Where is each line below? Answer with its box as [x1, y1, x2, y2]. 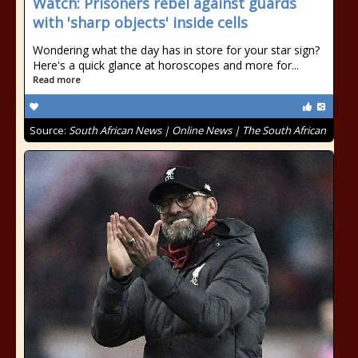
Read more [33, 74, 81, 86]
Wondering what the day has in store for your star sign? [33, 42, 320, 58]
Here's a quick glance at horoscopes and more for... [33, 58, 299, 73]
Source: [30, 123, 69, 137]
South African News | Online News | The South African [69, 123, 326, 137]
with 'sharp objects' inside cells [33, 13, 248, 32]
